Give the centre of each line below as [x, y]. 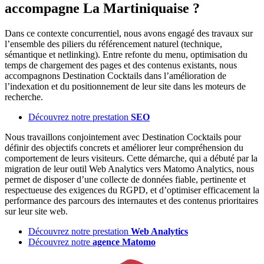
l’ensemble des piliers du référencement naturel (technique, [113, 44]
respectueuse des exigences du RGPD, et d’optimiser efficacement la [132, 190]
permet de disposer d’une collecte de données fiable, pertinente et [125, 179]
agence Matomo [124, 242]
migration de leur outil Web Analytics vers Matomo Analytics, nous [129, 169]
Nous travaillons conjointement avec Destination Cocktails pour [123, 137]
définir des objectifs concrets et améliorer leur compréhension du [124, 147]
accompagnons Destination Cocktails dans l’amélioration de [115, 75]
